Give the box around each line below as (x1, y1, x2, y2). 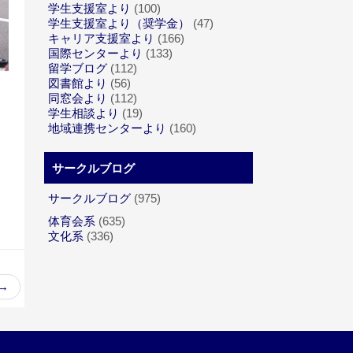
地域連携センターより (48, 121, 166, 135)
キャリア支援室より (48, 32, 154, 45)
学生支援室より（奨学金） (48, 17, 190, 30)
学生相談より (48, 106, 119, 120)
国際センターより (48, 46, 143, 60)
